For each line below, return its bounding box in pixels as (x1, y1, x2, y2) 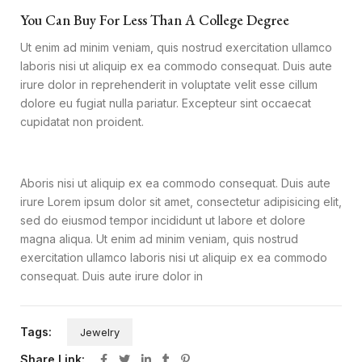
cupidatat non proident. (20, 115, 144, 129)
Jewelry (80, 326, 120, 339)
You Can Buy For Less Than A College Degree (20, 10, 289, 29)
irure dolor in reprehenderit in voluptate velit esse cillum (20, 78, 318, 92)
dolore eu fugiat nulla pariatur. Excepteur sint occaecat (20, 96, 311, 111)
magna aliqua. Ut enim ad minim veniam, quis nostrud (20, 232, 298, 246)
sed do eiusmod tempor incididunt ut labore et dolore (20, 213, 305, 228)
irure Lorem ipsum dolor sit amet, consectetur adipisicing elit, (20, 195, 342, 209)
